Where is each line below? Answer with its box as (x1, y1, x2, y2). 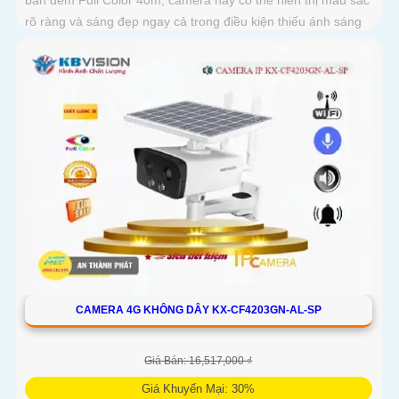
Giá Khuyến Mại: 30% (142, 381, 256, 395)
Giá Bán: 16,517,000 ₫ (144, 354, 253, 367)
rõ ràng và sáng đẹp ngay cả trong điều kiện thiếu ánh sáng (25, 13, 362, 28)
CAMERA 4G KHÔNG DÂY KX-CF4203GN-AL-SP (75, 303, 322, 316)
